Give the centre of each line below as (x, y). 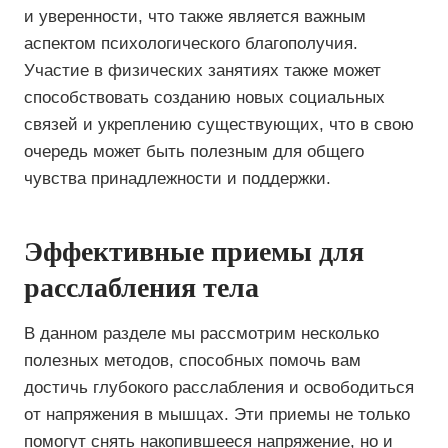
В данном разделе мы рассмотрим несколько (201, 333)
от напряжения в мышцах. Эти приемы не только (217, 414)
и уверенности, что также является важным (195, 16)
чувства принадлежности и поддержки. (177, 178)
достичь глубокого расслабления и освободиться (219, 387)
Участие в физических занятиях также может (202, 70)
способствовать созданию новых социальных (204, 97)
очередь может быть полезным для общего (194, 151)
